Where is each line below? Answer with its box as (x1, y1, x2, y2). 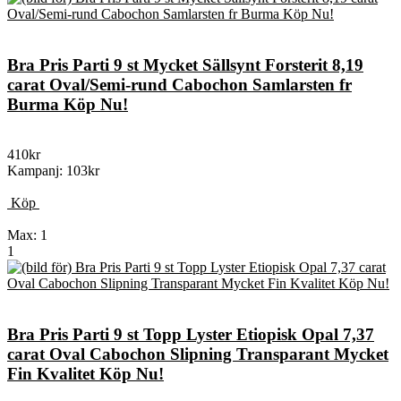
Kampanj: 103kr (7, 163, 99, 179)
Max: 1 (7, 227, 47, 243)
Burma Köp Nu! (7, 94, 128, 114)
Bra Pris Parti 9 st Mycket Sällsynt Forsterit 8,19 (7, 55, 363, 74)
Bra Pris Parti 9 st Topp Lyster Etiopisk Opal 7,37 (7, 325, 374, 345)
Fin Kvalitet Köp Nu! (7, 364, 164, 384)
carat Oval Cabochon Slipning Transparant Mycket (7, 345, 388, 364)
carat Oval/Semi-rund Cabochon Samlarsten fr (7, 74, 352, 94)
